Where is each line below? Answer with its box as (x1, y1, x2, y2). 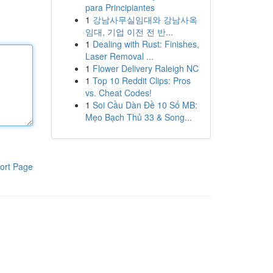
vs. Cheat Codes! (85, 87, 152, 99)
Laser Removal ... (85, 50, 154, 62)
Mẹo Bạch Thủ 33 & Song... (85, 111, 192, 123)
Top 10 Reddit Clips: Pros (92, 74, 191, 87)
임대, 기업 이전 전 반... (85, 26, 173, 38)
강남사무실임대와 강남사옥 (92, 13, 197, 26)
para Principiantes (85, 1, 155, 13)
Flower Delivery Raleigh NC (92, 62, 199, 74)
